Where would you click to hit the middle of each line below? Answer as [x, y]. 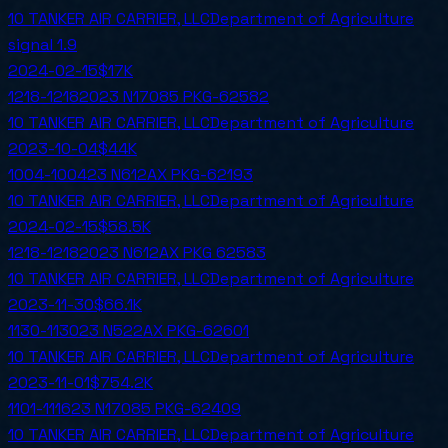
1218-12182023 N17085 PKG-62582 [138, 97]
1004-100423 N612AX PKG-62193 [130, 175]
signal [32, 45]
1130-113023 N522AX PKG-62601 [128, 331]
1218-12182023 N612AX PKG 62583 [137, 253]
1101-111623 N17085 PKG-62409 [124, 409]
